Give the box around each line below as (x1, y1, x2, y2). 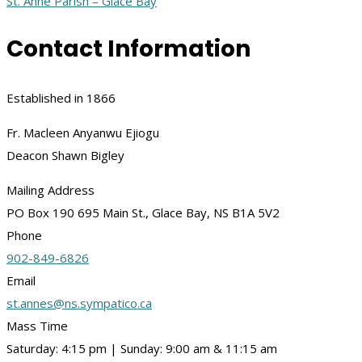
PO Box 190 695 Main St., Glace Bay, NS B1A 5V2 (6, 204, 280, 221)
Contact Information (6, 32, 250, 65)
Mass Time (6, 317, 68, 334)
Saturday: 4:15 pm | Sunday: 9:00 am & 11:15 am (6, 339, 277, 356)
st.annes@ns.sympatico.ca (6, 294, 152, 311)
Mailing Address (6, 181, 95, 198)
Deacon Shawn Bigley (6, 146, 124, 163)
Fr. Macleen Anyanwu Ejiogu (6, 124, 159, 141)
